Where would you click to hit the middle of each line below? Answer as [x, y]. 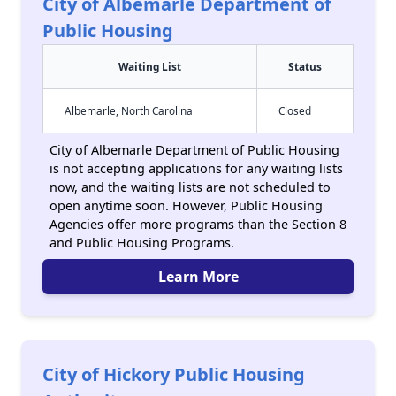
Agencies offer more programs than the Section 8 [198, 224]
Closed [295, 110]
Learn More [198, 277]
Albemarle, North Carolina [129, 110]
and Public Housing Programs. [142, 243]
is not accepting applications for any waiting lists [196, 168]
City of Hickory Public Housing [174, 374]
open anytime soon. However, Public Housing [186, 206]
